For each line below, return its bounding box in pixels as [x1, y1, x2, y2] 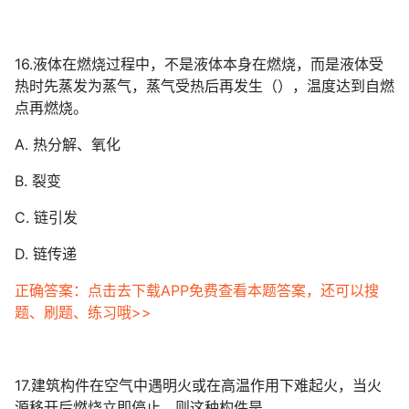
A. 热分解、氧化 [15, 135, 121, 153]
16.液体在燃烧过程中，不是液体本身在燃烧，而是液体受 [15, 55, 383, 73]
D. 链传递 [15, 245, 77, 263]
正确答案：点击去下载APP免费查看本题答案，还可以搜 [15, 281, 379, 299]
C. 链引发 [15, 208, 78, 226]
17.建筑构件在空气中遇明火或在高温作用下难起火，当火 [15, 376, 382, 394]
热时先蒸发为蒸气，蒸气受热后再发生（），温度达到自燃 [15, 77, 394, 95]
